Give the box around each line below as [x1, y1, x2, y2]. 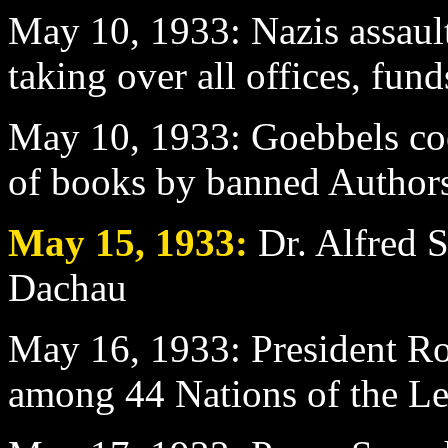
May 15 [8, 220, 135, 264]
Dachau [8, 265, 127, 309]
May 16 [8, 326, 130, 370]
